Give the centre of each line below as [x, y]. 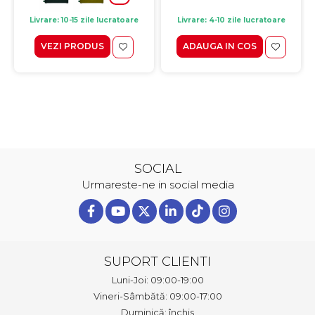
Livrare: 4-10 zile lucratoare [231, 20]
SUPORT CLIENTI [157, 261]
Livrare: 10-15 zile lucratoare [84, 20]
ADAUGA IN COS [219, 46]
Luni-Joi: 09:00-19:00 [157, 279]
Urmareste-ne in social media [157, 184]
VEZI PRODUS [72, 46]
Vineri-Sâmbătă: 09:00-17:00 [157, 296]
